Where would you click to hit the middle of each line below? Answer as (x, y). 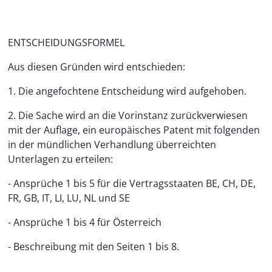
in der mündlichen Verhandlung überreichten (112, 144)
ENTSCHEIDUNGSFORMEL (66, 42)
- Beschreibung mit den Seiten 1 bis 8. (93, 246)
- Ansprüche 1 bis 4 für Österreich (85, 222)
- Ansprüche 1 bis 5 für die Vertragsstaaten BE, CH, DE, (132, 183)
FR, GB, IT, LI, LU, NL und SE (69, 198)
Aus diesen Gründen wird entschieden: (97, 67)
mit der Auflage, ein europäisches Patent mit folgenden (134, 130)
